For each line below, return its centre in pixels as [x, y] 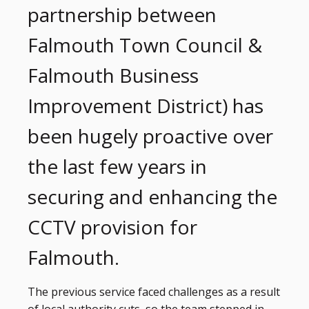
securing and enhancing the [152, 197]
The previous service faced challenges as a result [154, 292]
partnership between [122, 14]
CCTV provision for [112, 227]
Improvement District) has [146, 106]
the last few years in [117, 166]
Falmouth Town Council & [145, 45]
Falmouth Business [113, 75]
